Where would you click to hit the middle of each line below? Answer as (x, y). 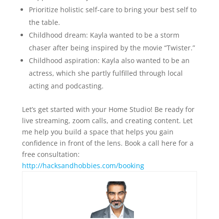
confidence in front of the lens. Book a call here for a (108, 143)
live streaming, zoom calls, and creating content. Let (107, 120)
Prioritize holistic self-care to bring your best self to (112, 9)
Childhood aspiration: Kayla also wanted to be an (109, 60)
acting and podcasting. (66, 86)
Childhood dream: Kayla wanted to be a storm (104, 35)
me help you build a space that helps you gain (98, 131)
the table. (44, 22)
